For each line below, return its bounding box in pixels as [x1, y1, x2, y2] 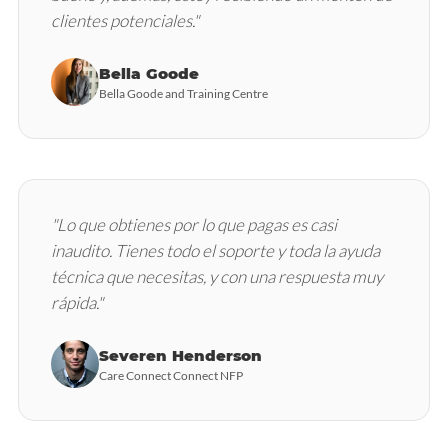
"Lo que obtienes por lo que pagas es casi [51, 214, 337, 235]
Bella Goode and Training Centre [99, 85, 268, 101]
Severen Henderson [99, 345, 262, 365]
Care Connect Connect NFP [99, 367, 243, 383]
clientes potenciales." [51, 10, 199, 31]
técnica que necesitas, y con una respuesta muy [51, 266, 383, 287]
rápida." [51, 292, 103, 313]
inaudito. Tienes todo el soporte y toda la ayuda [51, 240, 380, 261]
